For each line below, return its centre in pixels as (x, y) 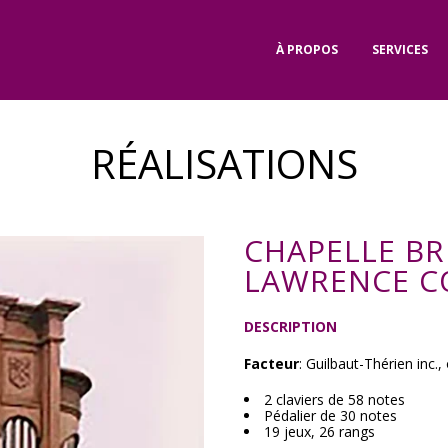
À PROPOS (307, 49)
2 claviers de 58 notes (334, 399)
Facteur (271, 363)
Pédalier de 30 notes (330, 415)
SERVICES (400, 49)
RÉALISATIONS (224, 163)
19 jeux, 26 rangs (319, 431)
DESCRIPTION (290, 326)
